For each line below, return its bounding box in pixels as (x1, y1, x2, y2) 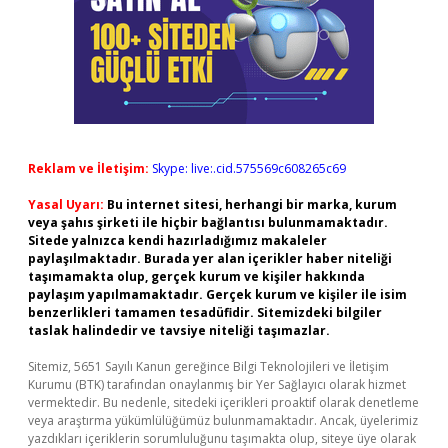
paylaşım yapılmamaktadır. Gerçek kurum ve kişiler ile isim (28, 286, 407, 303)
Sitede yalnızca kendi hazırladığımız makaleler (28, 232, 327, 249)
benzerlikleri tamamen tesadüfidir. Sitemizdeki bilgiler (28, 304, 382, 321)
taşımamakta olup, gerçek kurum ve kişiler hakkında (28, 268, 365, 285)
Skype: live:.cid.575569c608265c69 (152, 160, 346, 177)
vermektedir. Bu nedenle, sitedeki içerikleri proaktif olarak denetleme (28, 394, 419, 411)
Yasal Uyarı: (28, 196, 104, 213)
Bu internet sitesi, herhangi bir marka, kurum (107, 196, 397, 213)
